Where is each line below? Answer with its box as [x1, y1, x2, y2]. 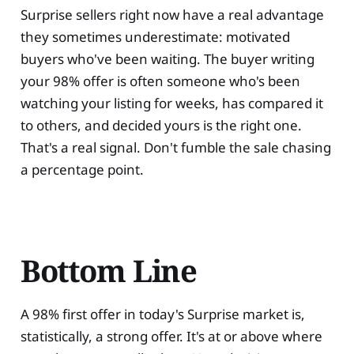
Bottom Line [20, 249, 198, 291]
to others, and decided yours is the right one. [20, 115, 302, 134]
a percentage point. [20, 160, 144, 179]
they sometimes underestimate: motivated [20, 27, 290, 46]
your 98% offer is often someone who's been [20, 71, 300, 90]
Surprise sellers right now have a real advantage [20, 5, 324, 24]
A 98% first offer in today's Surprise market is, [20, 305, 305, 324]
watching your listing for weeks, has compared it [20, 93, 323, 112]
